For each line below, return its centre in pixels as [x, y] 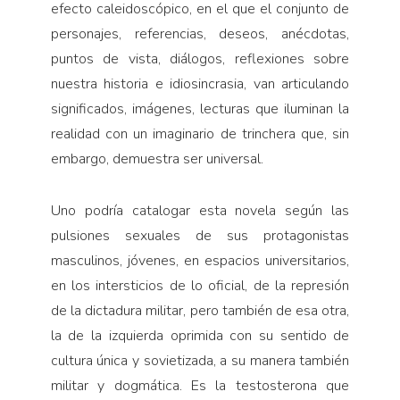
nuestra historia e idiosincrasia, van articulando [200, 83]
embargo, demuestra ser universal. [157, 158]
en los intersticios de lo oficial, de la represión [200, 285]
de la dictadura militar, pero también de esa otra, [200, 310]
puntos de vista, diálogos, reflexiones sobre [200, 58]
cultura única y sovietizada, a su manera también [200, 360]
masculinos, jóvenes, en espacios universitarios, [200, 260]
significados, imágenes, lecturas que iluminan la [200, 108]
